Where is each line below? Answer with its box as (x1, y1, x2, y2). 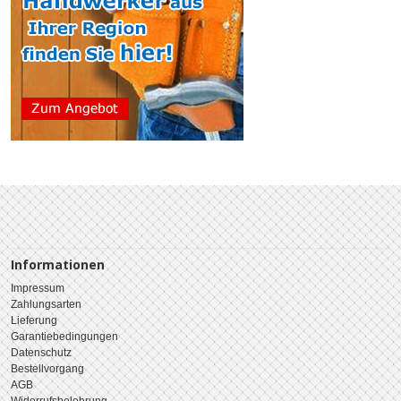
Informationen (11, 255, 105, 273)
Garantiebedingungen (11, 329, 118, 343)
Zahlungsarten (11, 297, 81, 311)
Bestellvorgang (11, 362, 84, 375)
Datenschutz (11, 346, 72, 359)
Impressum (11, 281, 64, 294)
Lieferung (11, 313, 57, 327)
